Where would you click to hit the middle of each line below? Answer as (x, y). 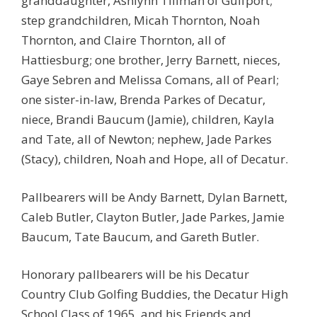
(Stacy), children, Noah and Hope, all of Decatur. (155, 159)
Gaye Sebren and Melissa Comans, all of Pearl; (150, 80)
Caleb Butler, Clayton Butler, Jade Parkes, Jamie (153, 217)
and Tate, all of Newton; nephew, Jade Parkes (146, 139)
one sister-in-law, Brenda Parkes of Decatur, (143, 99)
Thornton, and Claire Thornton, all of (123, 40)
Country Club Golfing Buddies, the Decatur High (155, 294)
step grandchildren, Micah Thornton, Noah (140, 20)
